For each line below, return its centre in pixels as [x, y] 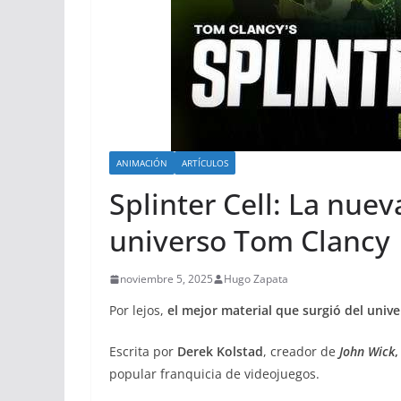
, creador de [301, 351]
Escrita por [143, 351]
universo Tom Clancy [250, 240]
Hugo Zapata [256, 279]
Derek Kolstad [220, 351]
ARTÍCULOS [205, 163]
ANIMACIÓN [142, 163]
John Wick [367, 351]
